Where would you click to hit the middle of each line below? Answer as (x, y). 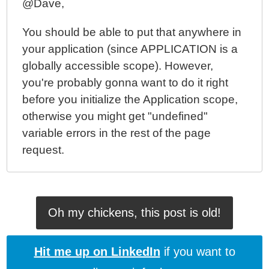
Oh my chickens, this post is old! (134, 213)
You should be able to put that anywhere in (132, 32)
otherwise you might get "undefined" (115, 116)
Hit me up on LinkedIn (97, 252)
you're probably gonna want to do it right (125, 83)
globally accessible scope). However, (118, 66)
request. (44, 150)
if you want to (198, 252)
